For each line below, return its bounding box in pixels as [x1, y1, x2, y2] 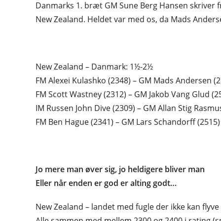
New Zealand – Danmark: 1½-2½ [36, 61, 153, 72]
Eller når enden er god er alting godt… [36, 178, 177, 188]
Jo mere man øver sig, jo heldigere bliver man [36, 164, 205, 175]
